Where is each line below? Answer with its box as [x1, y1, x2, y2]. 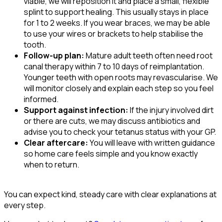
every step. [4, 199, 46, 211]
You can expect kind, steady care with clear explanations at [4, 188, 217, 200]
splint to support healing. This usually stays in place [24, 6, 209, 17]
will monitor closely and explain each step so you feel [24, 82, 214, 94]
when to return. [24, 159, 79, 170]
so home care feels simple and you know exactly [24, 148, 198, 159]
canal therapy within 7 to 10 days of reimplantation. [24, 60, 204, 72]
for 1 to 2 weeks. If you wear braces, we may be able [24, 17, 210, 28]
